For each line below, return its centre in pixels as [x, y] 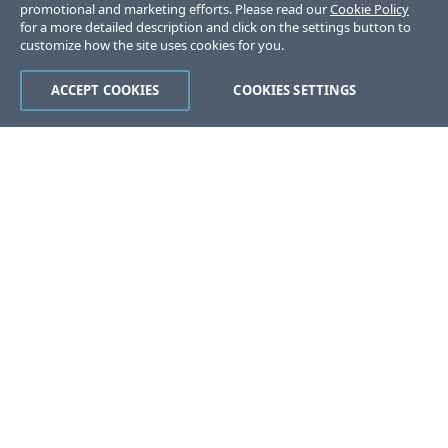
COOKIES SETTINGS [295, 90]
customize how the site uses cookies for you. [152, 45]
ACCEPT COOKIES [105, 90]
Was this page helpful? [124, 379]
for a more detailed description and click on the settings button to [215, 27]
